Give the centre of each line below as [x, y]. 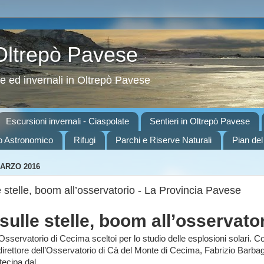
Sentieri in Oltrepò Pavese [199, 121]
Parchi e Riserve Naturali [164, 140]
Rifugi [84, 140]
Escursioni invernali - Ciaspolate [67, 121]
